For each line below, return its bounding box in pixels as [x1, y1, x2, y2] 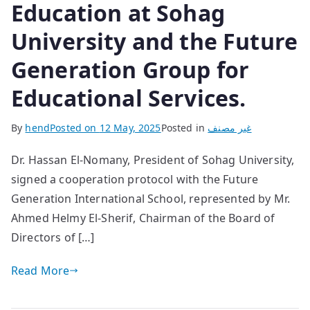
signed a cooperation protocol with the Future [11, 172, 259, 188]
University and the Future [11, 26, 298, 57]
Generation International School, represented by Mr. [11, 191, 291, 207]
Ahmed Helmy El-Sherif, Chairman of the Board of [11, 210, 275, 226]
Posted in [161, 121, 208, 135]
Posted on [50, 121, 100, 135]
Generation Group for [11, 55, 250, 85]
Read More [11, 263, 70, 279]
